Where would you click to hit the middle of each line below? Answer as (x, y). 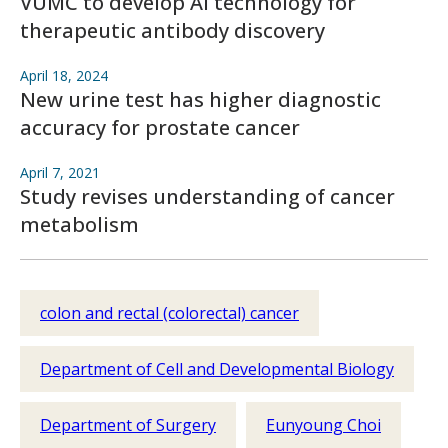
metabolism (79, 224)
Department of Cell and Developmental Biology (217, 369)
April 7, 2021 (60, 172)
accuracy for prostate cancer (160, 127)
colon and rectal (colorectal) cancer (169, 313)
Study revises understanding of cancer (207, 196)
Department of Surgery (128, 425)
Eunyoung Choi (323, 425)
